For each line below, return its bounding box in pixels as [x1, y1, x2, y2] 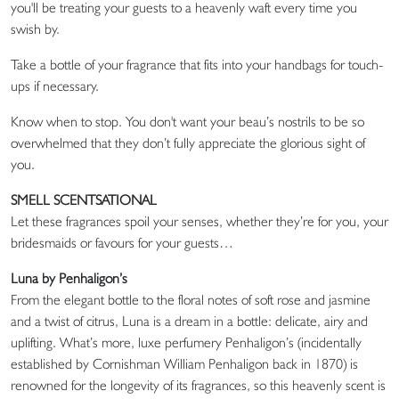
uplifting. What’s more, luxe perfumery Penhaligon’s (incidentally [11, 333, 362, 351]
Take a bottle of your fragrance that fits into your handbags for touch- [11, 55, 383, 73]
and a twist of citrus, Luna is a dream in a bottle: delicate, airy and [11, 312, 368, 330]
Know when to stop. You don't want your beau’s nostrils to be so [11, 112, 364, 130]
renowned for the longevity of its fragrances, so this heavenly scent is [11, 376, 386, 394]
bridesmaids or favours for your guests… [11, 233, 233, 251]
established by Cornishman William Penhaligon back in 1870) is [11, 354, 358, 372]
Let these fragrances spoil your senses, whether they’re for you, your [11, 212, 388, 230]
